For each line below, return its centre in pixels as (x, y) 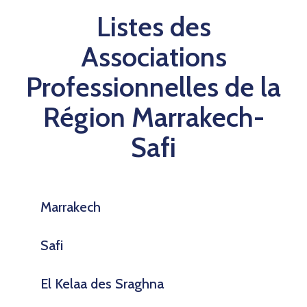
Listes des (153, 26)
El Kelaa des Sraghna (102, 283)
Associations (153, 56)
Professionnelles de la (153, 86)
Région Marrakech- (153, 116)
